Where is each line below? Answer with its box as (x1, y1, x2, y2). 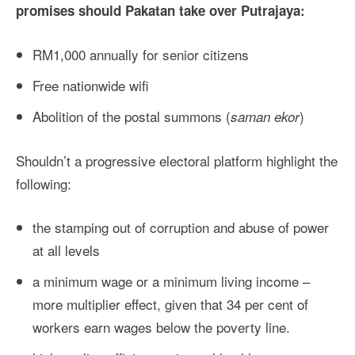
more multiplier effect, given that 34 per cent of (32, 294, 308, 314)
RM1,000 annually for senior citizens (32, 44, 249, 64)
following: (16, 174, 71, 193)
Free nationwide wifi (32, 75, 149, 95)
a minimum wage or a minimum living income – (32, 271, 310, 291)
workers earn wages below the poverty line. (32, 317, 290, 337)
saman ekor (231, 107, 300, 126)
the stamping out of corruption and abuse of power (32, 217, 329, 237)
